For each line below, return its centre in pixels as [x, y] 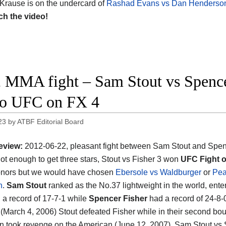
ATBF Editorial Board [51, 122]
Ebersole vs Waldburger [158, 172]
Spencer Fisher [119, 198]
